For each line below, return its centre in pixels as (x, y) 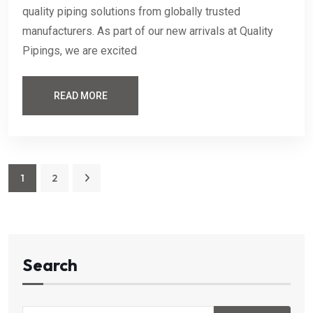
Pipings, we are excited (80, 50)
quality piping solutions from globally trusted (131, 11)
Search (50, 264)
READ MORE (80, 95)
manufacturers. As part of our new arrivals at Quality (148, 31)
